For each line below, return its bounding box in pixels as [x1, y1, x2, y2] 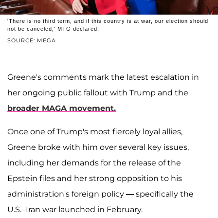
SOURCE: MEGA [7, 37, 56, 44]
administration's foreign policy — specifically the [7, 189, 194, 199]
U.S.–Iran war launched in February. [7, 205, 143, 215]
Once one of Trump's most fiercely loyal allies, [7, 127, 182, 137]
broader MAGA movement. [7, 104, 116, 113]
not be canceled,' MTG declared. [7, 26, 99, 32]
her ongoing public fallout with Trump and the [7, 88, 188, 98]
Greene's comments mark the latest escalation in [7, 73, 199, 82]
